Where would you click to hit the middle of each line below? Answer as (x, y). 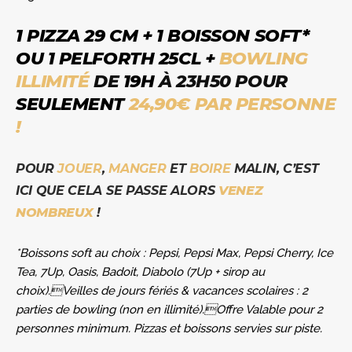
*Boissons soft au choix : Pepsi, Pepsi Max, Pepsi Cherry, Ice (174, 253)
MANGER (137, 168)
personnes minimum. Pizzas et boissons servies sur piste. (169, 328)
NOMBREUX (55, 212)
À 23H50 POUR (221, 81)
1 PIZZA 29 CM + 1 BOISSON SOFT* (163, 35)
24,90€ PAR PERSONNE (230, 104)
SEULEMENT (70, 104)
